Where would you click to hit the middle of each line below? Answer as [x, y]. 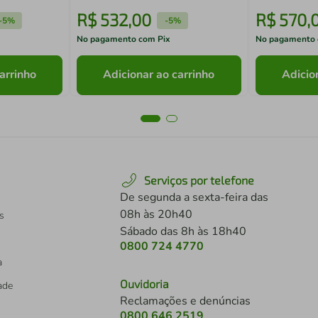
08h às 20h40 [156, 214]
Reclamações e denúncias [185, 301]
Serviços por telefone [199, 180]
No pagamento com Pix [124, 39]
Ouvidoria [144, 284]
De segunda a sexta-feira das [194, 197]
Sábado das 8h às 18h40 [183, 231]
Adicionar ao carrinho [159, 75]
